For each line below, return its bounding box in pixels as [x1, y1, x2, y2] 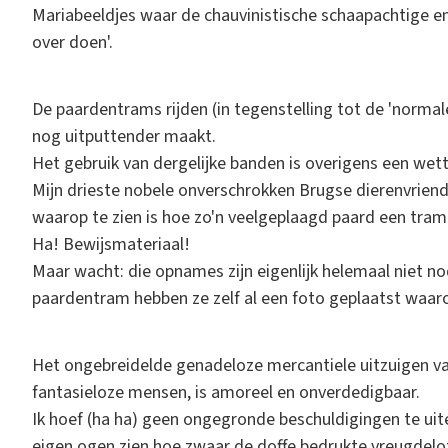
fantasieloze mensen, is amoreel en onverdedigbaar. [32, 379, 420, 405]
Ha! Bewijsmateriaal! [32, 231, 190, 257]
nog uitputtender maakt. [32, 123, 216, 149]
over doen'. [32, 29, 113, 55]
